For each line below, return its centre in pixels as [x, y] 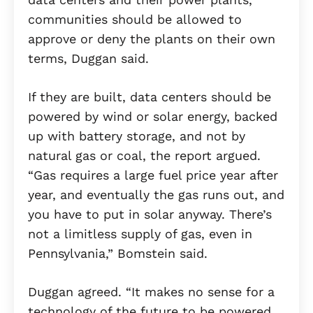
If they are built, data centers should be [150, 97]
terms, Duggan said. [88, 59]
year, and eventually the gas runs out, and [156, 195]
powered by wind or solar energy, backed [153, 117]
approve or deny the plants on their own [152, 39]
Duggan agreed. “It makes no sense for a [151, 292]
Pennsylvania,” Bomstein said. [118, 254]
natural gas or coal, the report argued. [144, 156]
